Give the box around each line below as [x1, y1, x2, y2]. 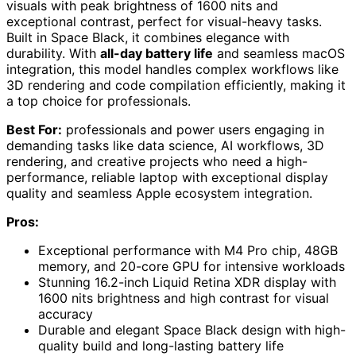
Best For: [6, 121, 62, 137]
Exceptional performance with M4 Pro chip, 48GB [38, 242, 338, 258]
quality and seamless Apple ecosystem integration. [6, 184, 312, 201]
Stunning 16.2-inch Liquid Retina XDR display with [38, 273, 336, 290]
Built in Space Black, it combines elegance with [6, 29, 289, 45]
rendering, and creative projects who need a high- [6, 153, 308, 169]
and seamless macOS [213, 44, 345, 61]
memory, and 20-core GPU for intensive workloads [38, 257, 345, 274]
